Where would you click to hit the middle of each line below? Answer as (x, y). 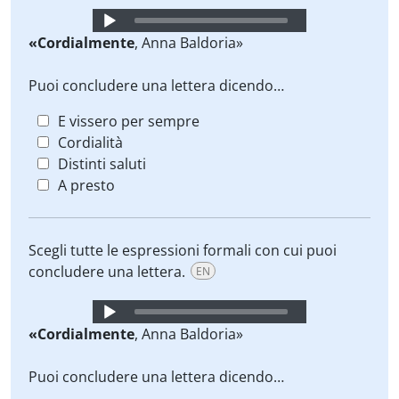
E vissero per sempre (129, 121)
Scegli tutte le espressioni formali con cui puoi (183, 250)
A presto (86, 185)
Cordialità (90, 142)
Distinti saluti (102, 164)
